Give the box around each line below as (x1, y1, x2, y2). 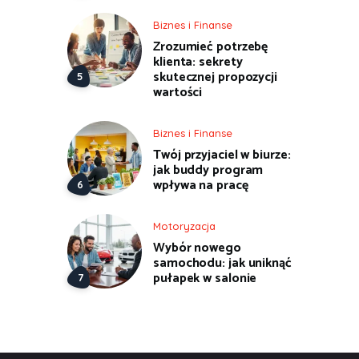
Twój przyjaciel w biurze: (153, 143, 291, 166)
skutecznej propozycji (153, 66, 277, 88)
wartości (153, 81, 203, 103)
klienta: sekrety (153, 50, 243, 73)
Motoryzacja (153, 220, 216, 233)
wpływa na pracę (153, 174, 248, 196)
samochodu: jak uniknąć (153, 252, 292, 275)
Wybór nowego (153, 237, 241, 260)
